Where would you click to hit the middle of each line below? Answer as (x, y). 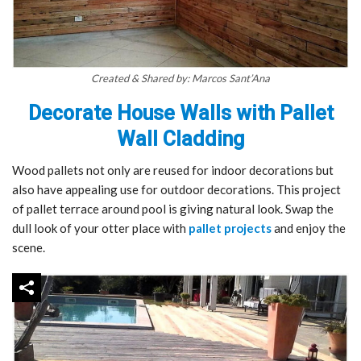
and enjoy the (309, 228)
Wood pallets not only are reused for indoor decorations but (173, 170)
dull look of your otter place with (100, 228)
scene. (29, 248)
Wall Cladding (180, 139)
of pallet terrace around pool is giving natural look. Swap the (173, 209)
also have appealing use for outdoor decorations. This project (176, 190)
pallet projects (230, 228)
